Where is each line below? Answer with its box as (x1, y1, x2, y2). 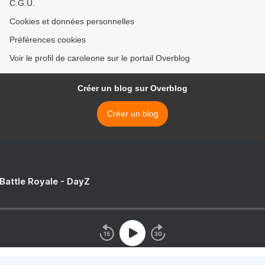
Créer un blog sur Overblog (77, 83, 188, 93)
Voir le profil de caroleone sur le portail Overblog (9, 53, 190, 63)
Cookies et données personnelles (9, 17, 134, 27)
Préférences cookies (9, 35, 86, 45)
